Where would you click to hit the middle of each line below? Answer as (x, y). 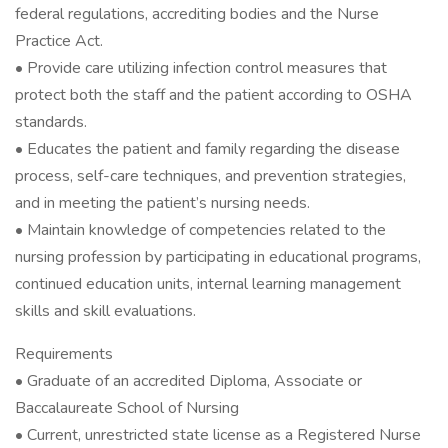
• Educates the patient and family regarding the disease (207, 149)
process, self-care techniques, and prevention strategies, (210, 176)
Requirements (64, 354)
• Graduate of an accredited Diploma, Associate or (188, 381)
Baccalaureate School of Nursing (127, 408)
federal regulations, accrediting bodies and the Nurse (197, 14)
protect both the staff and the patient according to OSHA (213, 95)
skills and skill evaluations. (105, 311)
